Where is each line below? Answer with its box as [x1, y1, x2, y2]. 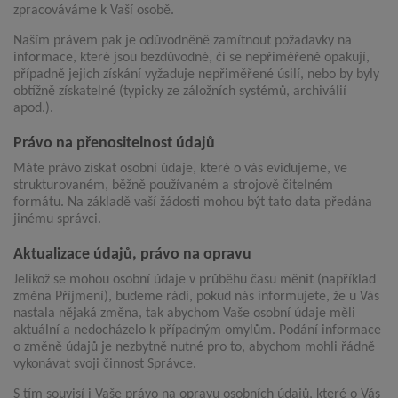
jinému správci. [13, 212, 101, 227]
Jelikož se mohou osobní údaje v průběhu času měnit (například [13, 273, 376, 288]
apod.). [13, 101, 53, 116]
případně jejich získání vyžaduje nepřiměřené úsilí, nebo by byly [13, 68, 379, 83]
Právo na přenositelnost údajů [13, 135, 215, 153]
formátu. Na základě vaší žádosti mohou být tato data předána [13, 195, 372, 211]
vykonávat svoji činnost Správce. [13, 357, 196, 372]
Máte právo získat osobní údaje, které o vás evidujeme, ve [13, 162, 347, 177]
